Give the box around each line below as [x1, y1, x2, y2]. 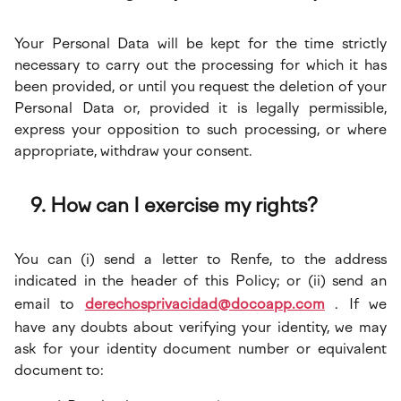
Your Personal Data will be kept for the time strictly [14, 35, 387, 52]
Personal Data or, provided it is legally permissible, [14, 99, 387, 116]
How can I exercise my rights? [50, 193, 318, 218]
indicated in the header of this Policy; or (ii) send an [14, 272, 387, 289]
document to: [14, 362, 104, 379]
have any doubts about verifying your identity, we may [14, 319, 387, 336]
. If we [324, 295, 388, 312]
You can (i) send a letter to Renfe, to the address [14, 251, 387, 268]
